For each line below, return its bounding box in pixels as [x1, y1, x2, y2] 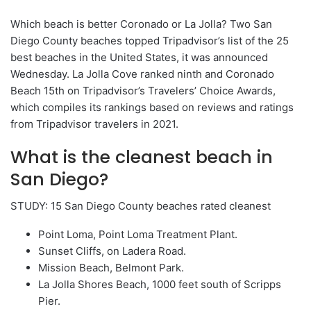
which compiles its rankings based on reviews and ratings [10, 100, 294, 114]
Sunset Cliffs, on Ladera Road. [38, 244, 186, 258]
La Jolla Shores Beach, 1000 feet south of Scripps [38, 277, 281, 291]
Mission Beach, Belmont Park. [38, 260, 184, 274]
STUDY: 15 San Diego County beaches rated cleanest [10, 199, 271, 212]
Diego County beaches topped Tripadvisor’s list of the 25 [10, 33, 289, 47]
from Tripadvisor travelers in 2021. [10, 117, 178, 131]
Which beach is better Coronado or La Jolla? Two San [10, 17, 272, 31]
